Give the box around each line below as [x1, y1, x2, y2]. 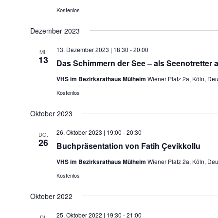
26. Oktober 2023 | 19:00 [56, 127, 122, 136]
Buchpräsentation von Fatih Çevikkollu [56, 140, 200, 151]
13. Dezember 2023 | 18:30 [56, 45, 128, 54]
